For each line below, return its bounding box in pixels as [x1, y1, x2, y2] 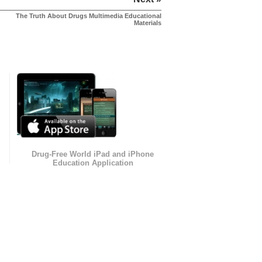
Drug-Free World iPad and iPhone [32, 150, 154, 159]
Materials [134, 19, 161, 27]
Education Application [52, 158, 133, 168]
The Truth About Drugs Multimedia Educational [16, 12, 161, 20]
